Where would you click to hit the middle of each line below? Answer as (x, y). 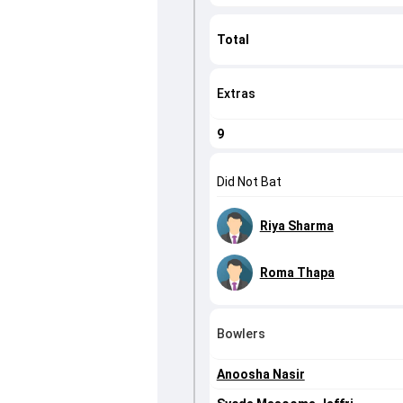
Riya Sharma (296, 226)
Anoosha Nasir (260, 375)
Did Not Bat (249, 182)
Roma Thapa (297, 273)
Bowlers (241, 334)
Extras (236, 94)
